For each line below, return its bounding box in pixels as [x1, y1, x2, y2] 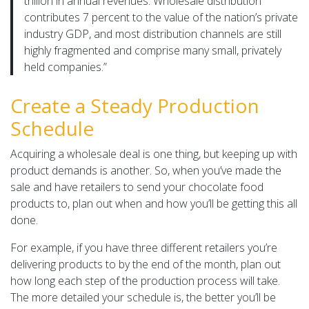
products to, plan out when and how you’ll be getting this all [10, 195, 297, 211]
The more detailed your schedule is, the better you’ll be [10, 289, 276, 305]
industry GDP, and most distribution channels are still [24, 26, 281, 41]
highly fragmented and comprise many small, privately [24, 42, 281, 58]
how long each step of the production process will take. [10, 272, 280, 288]
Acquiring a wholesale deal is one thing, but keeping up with [10, 146, 297, 161]
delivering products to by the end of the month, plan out [10, 256, 281, 272]
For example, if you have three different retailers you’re [10, 239, 277, 255]
